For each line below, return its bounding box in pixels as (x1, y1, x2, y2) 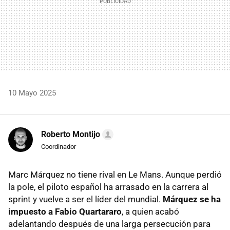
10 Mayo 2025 (8, 88, 56, 98)
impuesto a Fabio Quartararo (8, 206, 122, 217)
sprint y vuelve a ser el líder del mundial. (8, 194, 163, 204)
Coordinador (41, 142, 76, 150)
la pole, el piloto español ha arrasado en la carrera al (8, 181, 208, 192)
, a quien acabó (122, 206, 179, 217)
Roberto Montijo (41, 129, 100, 139)
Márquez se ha (163, 194, 221, 204)
